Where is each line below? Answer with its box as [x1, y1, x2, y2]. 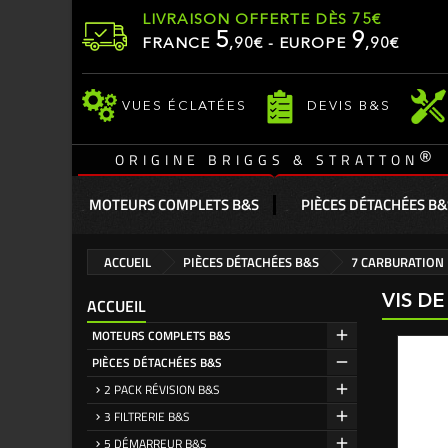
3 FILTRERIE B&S [104, 407, 190, 426]
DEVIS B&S [307, 99, 391, 113]
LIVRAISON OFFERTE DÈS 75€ [142, 13, 381, 28]
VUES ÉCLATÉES [122, 99, 247, 113]
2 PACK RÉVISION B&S [104, 380, 220, 399]
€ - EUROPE [254, 37, 351, 52]
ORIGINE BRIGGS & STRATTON [115, 149, 419, 170]
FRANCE [142, 37, 215, 52]
